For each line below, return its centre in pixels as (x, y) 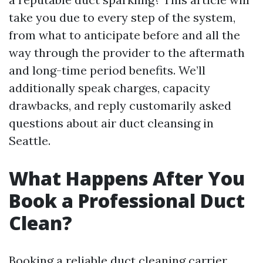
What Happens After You (127, 178)
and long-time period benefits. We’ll (107, 70)
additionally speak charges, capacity (109, 88)
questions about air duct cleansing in (111, 123)
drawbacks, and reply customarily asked (120, 105)
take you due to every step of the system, (122, 17)
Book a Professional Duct (127, 200)
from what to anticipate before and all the (124, 35)
